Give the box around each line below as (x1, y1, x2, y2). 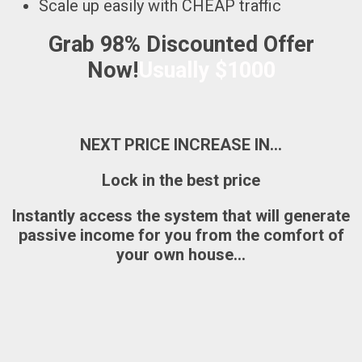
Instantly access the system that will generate (12, 206, 350, 226)
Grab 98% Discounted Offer (48, 32, 314, 58)
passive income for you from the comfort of (18, 225, 344, 246)
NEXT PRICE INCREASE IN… (80, 135, 282, 155)
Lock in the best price (102, 170, 260, 191)
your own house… (116, 245, 246, 265)
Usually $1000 (137, 57, 276, 84)
